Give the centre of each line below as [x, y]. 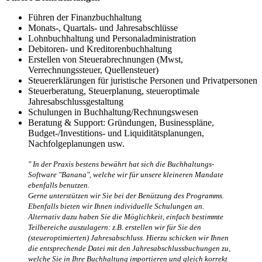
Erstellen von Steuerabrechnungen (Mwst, [106, 59]
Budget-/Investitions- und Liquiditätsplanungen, [116, 133]
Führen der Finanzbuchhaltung [85, 17]
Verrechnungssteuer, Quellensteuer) [93, 70]
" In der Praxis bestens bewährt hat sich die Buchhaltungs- [121, 164]
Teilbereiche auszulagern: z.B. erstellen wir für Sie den [115, 227]
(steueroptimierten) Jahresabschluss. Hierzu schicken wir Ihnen [128, 237]
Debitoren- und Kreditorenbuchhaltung [100, 49]
